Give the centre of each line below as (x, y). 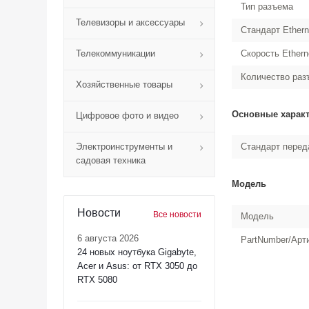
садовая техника (111, 160)
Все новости (177, 215)
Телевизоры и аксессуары (130, 22)
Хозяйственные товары (124, 84)
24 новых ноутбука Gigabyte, (137, 252)
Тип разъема (267, 7)
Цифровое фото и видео (127, 116)
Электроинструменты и (124, 147)
